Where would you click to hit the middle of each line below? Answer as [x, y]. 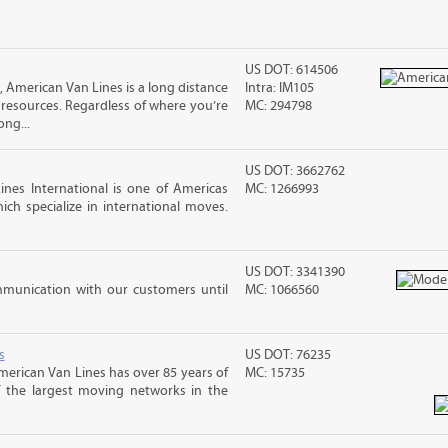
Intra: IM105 [280, 88]
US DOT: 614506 [292, 70]
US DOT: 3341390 [295, 272]
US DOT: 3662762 [295, 171]
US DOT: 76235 [288, 355]
